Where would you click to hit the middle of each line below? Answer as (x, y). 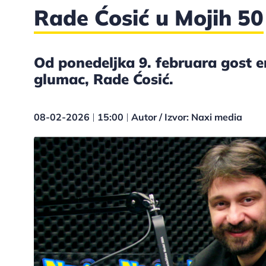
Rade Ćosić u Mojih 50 (149, 17)
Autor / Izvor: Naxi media (187, 117)
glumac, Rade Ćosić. (104, 79)
